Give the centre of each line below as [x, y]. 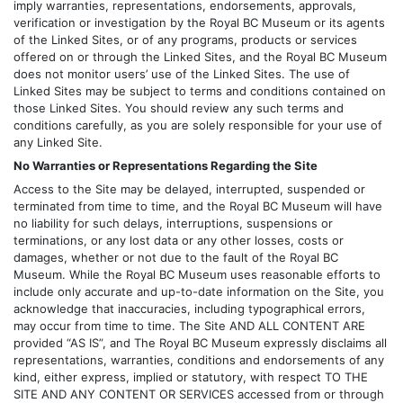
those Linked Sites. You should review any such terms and [179, 107]
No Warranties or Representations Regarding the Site [166, 166]
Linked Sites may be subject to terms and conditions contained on [200, 90]
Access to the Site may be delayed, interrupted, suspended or [189, 189]
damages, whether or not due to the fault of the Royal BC [176, 258]
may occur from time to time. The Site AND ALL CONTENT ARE [189, 326]
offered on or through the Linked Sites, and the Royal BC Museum [200, 56]
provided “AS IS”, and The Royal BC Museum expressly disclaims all [200, 343]
